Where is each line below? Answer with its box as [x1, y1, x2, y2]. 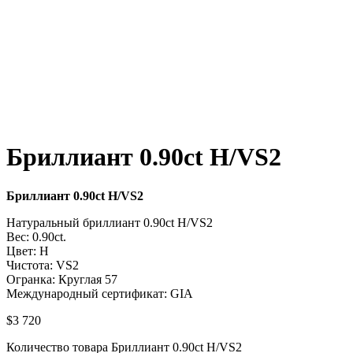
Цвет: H [6, 243, 49, 258]
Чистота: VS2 [6, 258, 79, 272]
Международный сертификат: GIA [6, 286, 193, 300]
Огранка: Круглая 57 [6, 272, 117, 286]
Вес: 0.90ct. [6, 229, 66, 243]
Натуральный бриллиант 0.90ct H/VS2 [6, 215, 213, 229]
